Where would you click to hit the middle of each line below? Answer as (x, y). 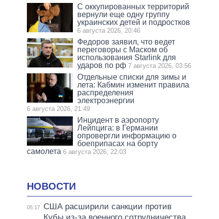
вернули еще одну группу (124, 14)
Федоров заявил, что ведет (126, 42)
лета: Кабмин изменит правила (133, 85)
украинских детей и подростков (134, 22)
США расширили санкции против (107, 206)
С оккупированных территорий (133, 6)
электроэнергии (106, 100)
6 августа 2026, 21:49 (58, 109)
